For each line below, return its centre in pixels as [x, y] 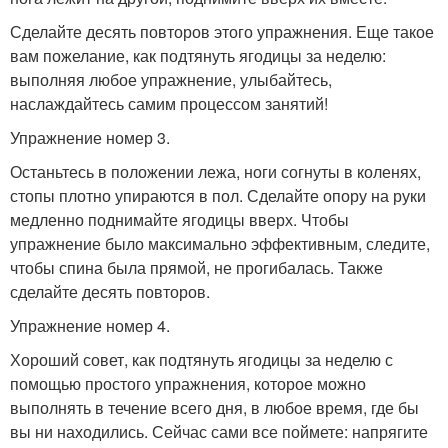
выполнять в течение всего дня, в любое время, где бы [214, 407]
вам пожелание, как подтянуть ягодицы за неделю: [198, 55]
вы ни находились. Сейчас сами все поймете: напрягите [219, 431]
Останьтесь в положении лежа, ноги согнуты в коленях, [215, 171]
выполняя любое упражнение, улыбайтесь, [171, 79]
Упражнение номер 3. [90, 137]
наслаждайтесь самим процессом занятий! [169, 103]
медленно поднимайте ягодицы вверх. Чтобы [179, 219]
